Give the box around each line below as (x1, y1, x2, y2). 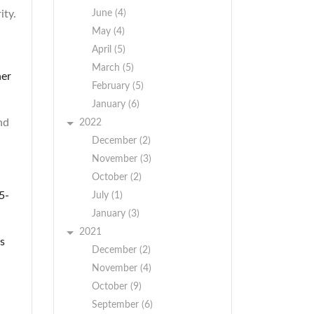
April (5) (92, 45, 125, 55)
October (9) (92, 282, 142, 292)
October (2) (92, 172, 142, 182)
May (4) (92, 27, 125, 36)
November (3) (92, 154, 151, 164)
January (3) (92, 209, 139, 219)
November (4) (92, 264, 151, 273)
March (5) (92, 63, 134, 73)
